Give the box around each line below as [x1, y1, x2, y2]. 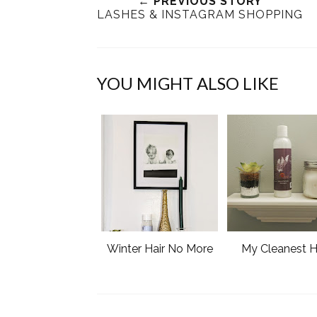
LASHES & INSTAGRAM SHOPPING [97, 7, 303, 21]
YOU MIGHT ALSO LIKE [97, 72, 279, 93]
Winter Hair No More [106, 241, 213, 255]
